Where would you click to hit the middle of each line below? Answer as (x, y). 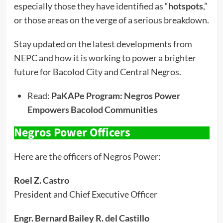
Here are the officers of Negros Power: (87, 156)
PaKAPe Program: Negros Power (115, 95)
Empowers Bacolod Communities (92, 109)
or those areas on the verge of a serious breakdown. (111, 20)
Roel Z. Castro (41, 180)
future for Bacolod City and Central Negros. (97, 71)
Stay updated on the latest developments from (103, 44)
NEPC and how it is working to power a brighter (105, 57)
